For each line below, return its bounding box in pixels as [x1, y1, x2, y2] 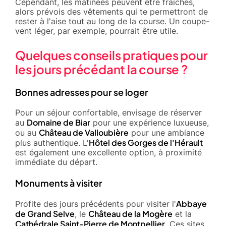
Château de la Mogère [88, 208, 173, 219]
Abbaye [176, 198, 207, 209]
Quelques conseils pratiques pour [15, 47, 208, 63]
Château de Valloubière [39, 127, 129, 138]
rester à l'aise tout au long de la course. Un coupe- [15, 16, 209, 26]
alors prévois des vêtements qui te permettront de [15, 6, 208, 17]
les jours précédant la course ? [15, 61, 188, 77]
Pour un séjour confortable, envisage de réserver [15, 107, 202, 118]
